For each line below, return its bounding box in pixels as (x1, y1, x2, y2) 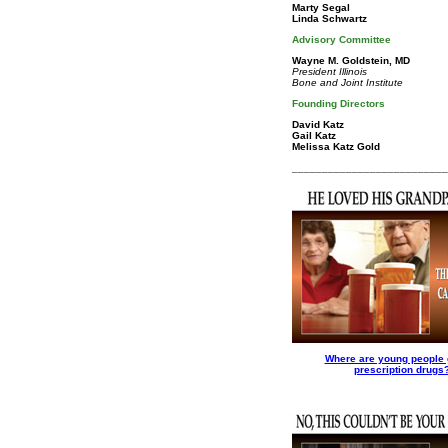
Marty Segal (292, 2, 350, 13)
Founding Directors (292, 98, 385, 109)
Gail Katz (292, 130, 336, 141)
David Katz (292, 119, 344, 130)
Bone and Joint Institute (292, 77, 403, 88)
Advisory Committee (292, 34, 391, 45)
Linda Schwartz (292, 13, 367, 24)
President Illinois (292, 66, 367, 77)
